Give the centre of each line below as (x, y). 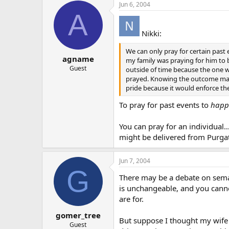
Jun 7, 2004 (135, 161)
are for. (131, 199)
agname (78, 59)
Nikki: (151, 33)
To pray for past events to (165, 105)
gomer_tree (78, 215)
